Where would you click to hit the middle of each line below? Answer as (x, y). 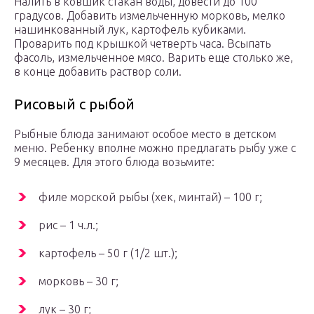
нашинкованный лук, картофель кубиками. (130, 30)
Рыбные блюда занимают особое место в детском (145, 134)
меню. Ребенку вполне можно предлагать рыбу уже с (155, 148)
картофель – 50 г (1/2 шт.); (108, 253)
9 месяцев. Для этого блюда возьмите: (114, 162)
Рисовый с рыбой (74, 104)
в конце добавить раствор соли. (98, 72)
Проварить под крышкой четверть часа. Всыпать (142, 44)
